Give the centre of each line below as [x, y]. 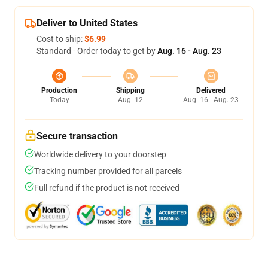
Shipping [130, 90]
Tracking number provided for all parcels [108, 171]
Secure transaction [77, 136]
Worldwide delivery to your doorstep [100, 154]
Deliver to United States [87, 23]
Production [59, 90]
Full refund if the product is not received [107, 188]
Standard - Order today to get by [97, 51]
